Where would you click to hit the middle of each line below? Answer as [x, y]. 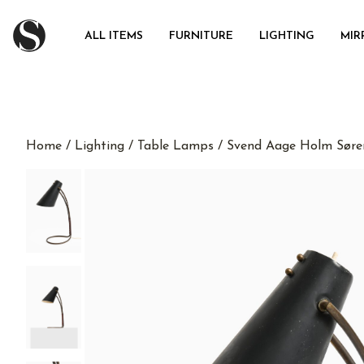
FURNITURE [201, 36]
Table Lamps [175, 146]
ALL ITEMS [114, 36]
